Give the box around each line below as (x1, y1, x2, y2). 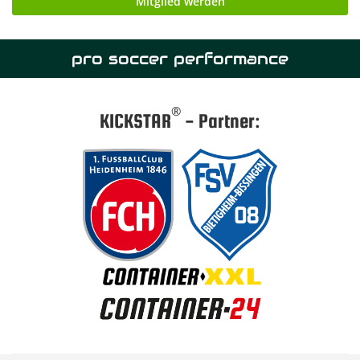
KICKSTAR (100, 109, 171, 132)
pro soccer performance (72, 47, 288, 69)
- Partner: (181, 109, 260, 132)
